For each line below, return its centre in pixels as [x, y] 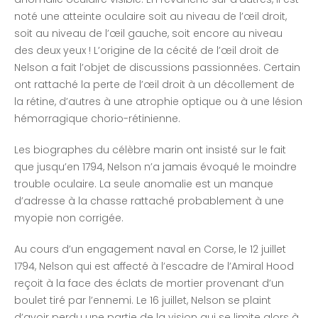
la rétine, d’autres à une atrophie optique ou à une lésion [158, 102]
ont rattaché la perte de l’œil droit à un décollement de [154, 85]
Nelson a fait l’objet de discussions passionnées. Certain [157, 68]
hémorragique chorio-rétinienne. [97, 119]
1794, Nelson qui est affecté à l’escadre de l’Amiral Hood [154, 267]
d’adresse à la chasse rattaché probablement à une [149, 201]
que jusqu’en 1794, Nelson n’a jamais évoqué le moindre [155, 167]
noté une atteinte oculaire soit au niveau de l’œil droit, [150, 17]
